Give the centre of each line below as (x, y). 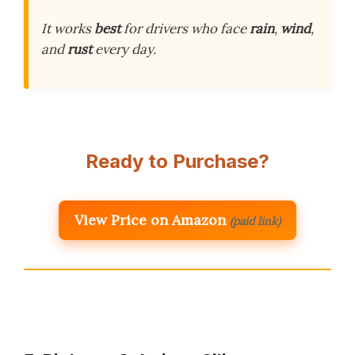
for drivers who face (185, 28)
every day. (124, 49)
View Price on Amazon (150, 219)
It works (68, 28)
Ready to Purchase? (177, 161)
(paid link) (255, 221)
